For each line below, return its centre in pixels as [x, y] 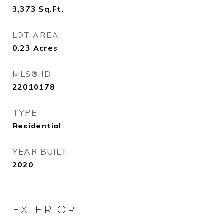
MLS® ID [32, 74]
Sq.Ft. [51, 9]
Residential [37, 126]
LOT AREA [36, 35]
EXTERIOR [44, 209]
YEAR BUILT [40, 152]
